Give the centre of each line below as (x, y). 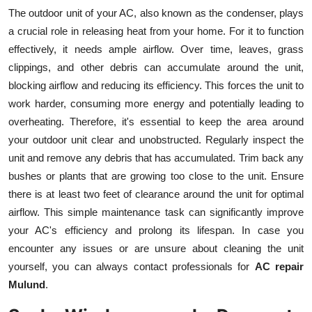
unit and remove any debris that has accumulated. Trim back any (156, 157)
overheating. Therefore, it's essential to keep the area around (156, 121)
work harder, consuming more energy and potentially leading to (156, 103)
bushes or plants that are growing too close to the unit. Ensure (156, 175)
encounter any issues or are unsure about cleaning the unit (156, 248)
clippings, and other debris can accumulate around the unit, (156, 67)
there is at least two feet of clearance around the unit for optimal (156, 194)
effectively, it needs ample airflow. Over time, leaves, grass (156, 49)
